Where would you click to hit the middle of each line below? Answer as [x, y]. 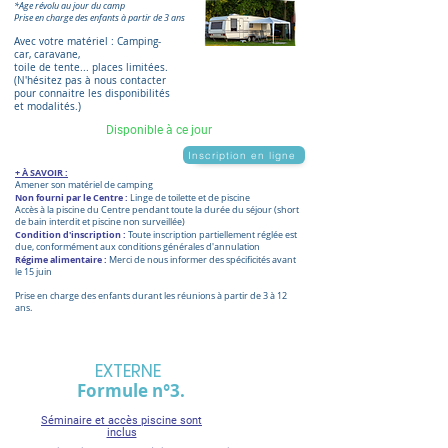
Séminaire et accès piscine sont [121, 421]
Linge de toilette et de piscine [190, 198]
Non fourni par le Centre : [72, 198]
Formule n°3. [131, 391]
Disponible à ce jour [160, 130]
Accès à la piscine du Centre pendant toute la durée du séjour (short [157, 210]
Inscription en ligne [242, 155]
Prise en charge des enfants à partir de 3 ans [99, 18]
